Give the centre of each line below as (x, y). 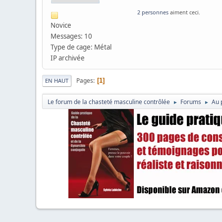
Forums (191, 102)
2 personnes (153, 12)
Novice (61, 26)
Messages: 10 (71, 36)
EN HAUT (57, 81)
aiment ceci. (184, 12)
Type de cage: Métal (81, 47)
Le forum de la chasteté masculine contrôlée (109, 102)
